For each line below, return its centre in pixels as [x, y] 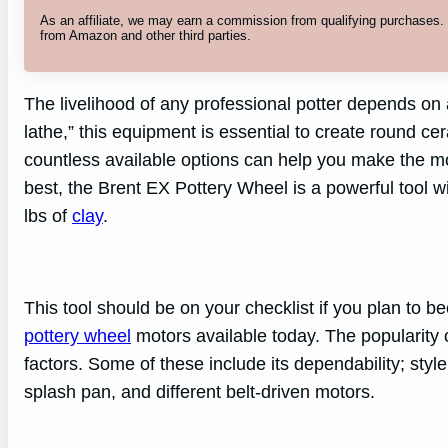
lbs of [48, 216]
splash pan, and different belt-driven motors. [199, 392]
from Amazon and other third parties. [145, 35]
